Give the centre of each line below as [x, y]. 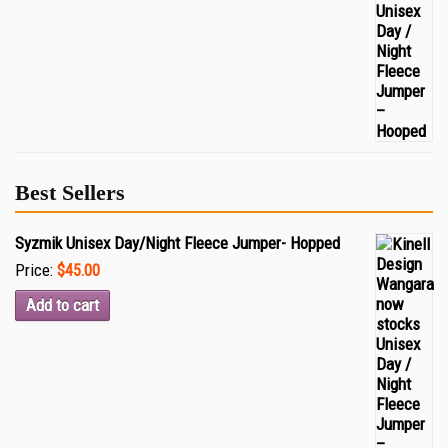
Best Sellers [70, 192]
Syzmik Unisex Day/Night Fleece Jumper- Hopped [177, 243]
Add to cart [62, 305]
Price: [36, 270]
